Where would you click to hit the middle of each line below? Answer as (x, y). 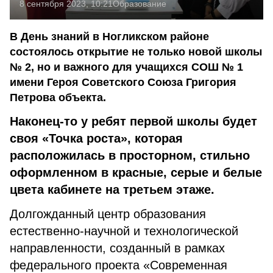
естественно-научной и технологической (124, 231)
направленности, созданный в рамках (117, 248)
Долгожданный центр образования (108, 214)
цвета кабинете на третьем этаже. (112, 190)
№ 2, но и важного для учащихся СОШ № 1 (126, 67)
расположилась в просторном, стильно (130, 155)
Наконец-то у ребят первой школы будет (133, 121)
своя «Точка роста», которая (96, 138)
